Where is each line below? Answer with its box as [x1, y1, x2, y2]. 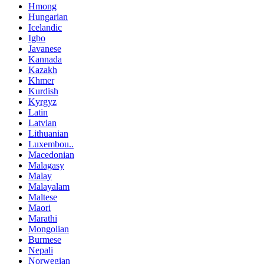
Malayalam [28, 181, 70, 192]
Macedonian [28, 150, 74, 160]
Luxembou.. [28, 139, 74, 150]
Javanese [28, 44, 61, 54]
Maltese [28, 192, 57, 203]
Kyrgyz [28, 97, 57, 107]
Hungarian [28, 12, 68, 22]
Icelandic [28, 22, 62, 33]
